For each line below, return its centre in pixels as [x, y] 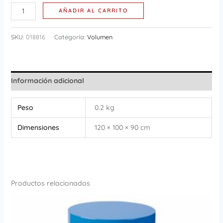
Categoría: [70, 37]
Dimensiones [39, 127]
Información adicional [47, 80]
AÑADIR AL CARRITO [94, 11]
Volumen [100, 37]
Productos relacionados [50, 183]
